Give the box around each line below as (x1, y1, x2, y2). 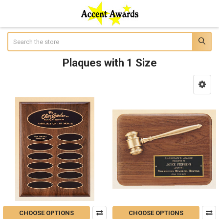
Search (7, 32, 27, 40)
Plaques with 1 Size (62, 56, 157, 69)
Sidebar (7, 89, 39, 100)
